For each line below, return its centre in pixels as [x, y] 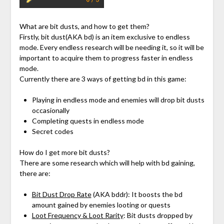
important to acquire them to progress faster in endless [106, 58]
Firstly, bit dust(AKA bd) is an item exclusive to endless [104, 37]
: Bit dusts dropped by [158, 215]
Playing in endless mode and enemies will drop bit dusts [118, 100]
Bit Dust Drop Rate [61, 194]
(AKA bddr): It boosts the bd [137, 194]
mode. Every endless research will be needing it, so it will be [111, 47]
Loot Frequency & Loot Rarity [77, 215]
